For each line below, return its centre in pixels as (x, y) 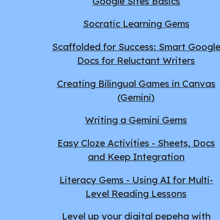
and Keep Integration (136, 156)
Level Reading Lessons (136, 193)
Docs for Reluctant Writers (136, 60)
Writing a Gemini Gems (136, 120)
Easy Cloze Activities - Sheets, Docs (136, 143)
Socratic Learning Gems (136, 24)
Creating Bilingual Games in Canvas (136, 83)
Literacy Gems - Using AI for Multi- (136, 179)
